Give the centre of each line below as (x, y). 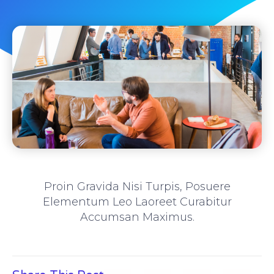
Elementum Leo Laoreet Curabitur (137, 202)
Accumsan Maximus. (137, 217)
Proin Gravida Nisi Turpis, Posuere (137, 187)
